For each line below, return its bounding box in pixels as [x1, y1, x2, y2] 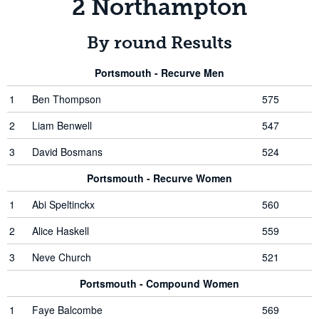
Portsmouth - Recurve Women [87, 171, 232, 185]
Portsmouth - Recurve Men [95, 66, 224, 80]
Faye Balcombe [32, 303, 103, 317]
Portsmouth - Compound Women [80, 276, 239, 291]
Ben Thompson [32, 92, 101, 106]
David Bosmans [32, 145, 103, 159]
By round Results [87, 33, 232, 53]
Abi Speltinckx [32, 197, 95, 211]
